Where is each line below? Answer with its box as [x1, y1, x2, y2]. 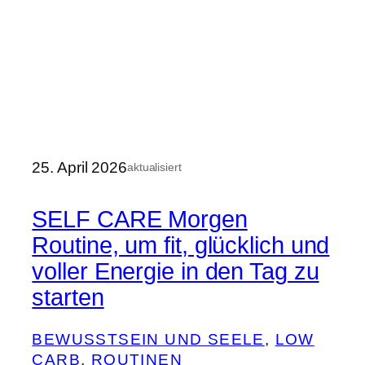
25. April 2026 [32, 159, 127, 177]
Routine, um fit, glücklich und [32, 231, 330, 258]
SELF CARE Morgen [32, 205, 248, 232]
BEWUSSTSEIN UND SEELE [32, 331, 265, 349]
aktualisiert [126, 161, 182, 174]
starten [32, 284, 104, 310]
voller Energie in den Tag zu [32, 257, 319, 284]
